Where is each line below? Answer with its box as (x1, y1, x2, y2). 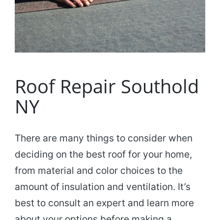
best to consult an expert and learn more (15, 197, 194, 209)
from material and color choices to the (15, 165, 183, 177)
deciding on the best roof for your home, (15, 148, 192, 161)
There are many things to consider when (15, 132, 192, 144)
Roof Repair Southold (15, 73, 199, 99)
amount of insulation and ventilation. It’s (15, 181, 191, 193)
